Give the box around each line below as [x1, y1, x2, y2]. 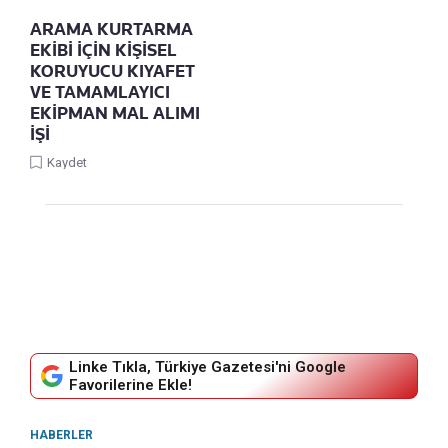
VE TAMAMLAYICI [30, 81, 170, 102]
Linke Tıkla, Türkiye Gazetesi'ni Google [69, 357, 346, 376]
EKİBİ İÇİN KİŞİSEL [30, 39, 177, 60]
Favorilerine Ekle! [69, 375, 192, 394]
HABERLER [30, 427, 93, 442]
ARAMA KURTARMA [30, 18, 193, 39]
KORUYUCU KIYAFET [30, 60, 195, 81]
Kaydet [47, 154, 87, 170]
